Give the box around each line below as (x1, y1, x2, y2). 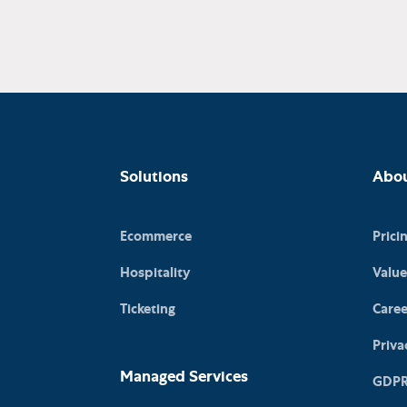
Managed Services (120, 371, 248, 387)
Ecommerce (120, 231, 192, 245)
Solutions (120, 171, 188, 187)
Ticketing (120, 303, 175, 318)
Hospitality (120, 267, 191, 282)
